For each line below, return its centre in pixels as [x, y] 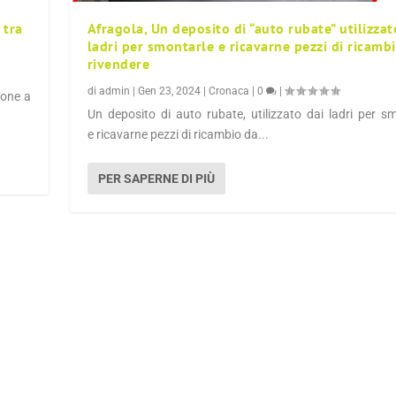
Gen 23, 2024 [169, 91]
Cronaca [228, 91]
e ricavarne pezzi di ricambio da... [178, 135]
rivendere [118, 64]
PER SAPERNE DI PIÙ [156, 179]
